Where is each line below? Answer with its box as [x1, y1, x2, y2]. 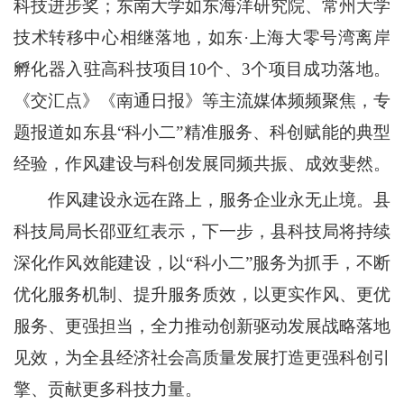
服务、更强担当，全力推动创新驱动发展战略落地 [14, 317, 390, 335]
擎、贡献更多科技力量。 [14, 380, 202, 399]
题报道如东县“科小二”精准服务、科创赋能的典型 [14, 123, 390, 142]
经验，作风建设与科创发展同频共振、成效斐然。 [14, 154, 390, 173]
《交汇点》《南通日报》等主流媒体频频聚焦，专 [14, 91, 390, 110]
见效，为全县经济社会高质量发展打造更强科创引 [14, 348, 390, 367]
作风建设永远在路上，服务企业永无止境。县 [48, 190, 390, 209]
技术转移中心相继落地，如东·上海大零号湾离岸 [14, 28, 390, 47]
